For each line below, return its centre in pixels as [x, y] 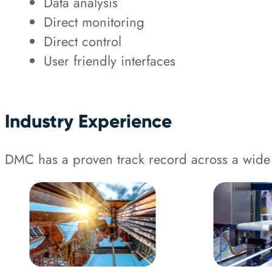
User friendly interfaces [110, 61]
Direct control [83, 42]
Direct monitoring [94, 22]
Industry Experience [88, 121]
